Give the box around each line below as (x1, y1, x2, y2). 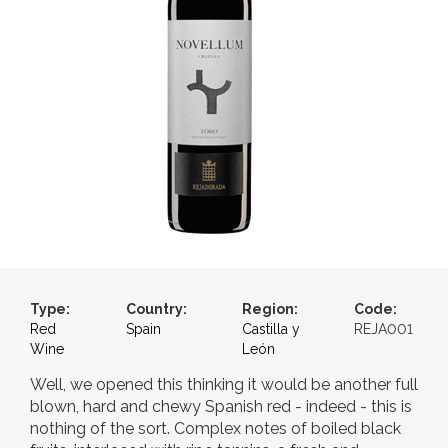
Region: (242, 301, 298, 317)
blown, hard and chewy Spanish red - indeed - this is (30, 397, 412, 416)
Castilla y (242, 321, 300, 337)
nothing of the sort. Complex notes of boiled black (30, 419, 401, 438)
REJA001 (353, 321, 413, 337)
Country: (125, 301, 187, 317)
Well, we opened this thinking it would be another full (30, 375, 418, 394)
